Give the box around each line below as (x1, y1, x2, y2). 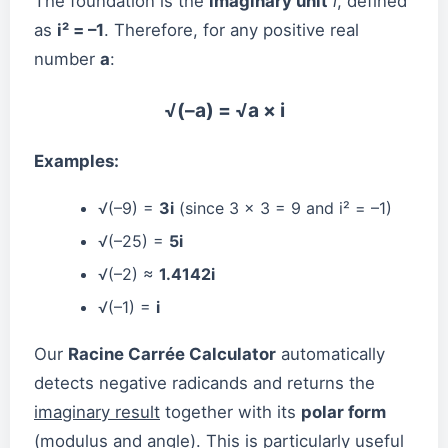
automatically (276, 343, 385, 364)
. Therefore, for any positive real (104, 19, 359, 40)
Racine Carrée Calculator (68, 343, 276, 364)
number (34, 48, 100, 69)
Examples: (34, 150, 119, 171)
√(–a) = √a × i (163, 97, 285, 122)
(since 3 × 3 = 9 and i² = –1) (174, 197, 392, 218)
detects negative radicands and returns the (34, 372, 375, 393)
